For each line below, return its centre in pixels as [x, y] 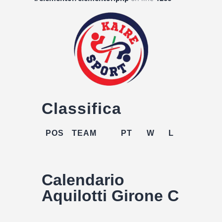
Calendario [83, 180]
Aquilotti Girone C [110, 195]
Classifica [82, 108]
